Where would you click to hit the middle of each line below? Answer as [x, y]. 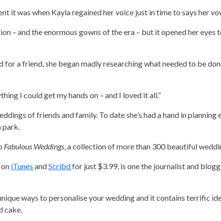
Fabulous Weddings [34, 146]
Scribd [60, 166]
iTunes [22, 166]
